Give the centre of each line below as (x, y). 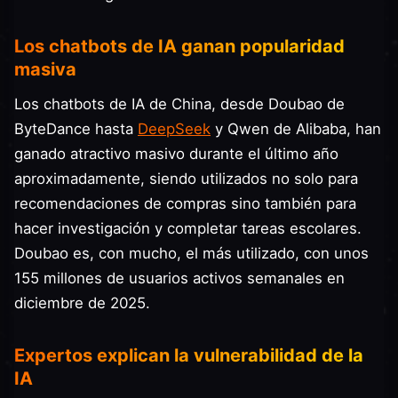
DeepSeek (174, 129)
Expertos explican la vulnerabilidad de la (189, 355)
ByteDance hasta (76, 129)
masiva (45, 69)
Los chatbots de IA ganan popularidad (179, 46)
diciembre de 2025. (82, 303)
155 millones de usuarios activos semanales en (179, 278)
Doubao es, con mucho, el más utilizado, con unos (191, 253)
